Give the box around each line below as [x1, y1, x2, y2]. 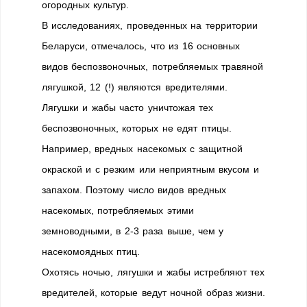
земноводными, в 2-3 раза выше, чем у [42, 225, 224, 236]
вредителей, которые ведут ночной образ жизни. [42, 287, 265, 298]
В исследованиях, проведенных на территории [42, 20, 258, 31]
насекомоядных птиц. [42, 246, 140, 257]
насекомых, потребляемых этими [42, 205, 194, 216]
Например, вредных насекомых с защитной [42, 143, 243, 154]
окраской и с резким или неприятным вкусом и [42, 164, 259, 175]
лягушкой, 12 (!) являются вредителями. [42, 82, 228, 93]
